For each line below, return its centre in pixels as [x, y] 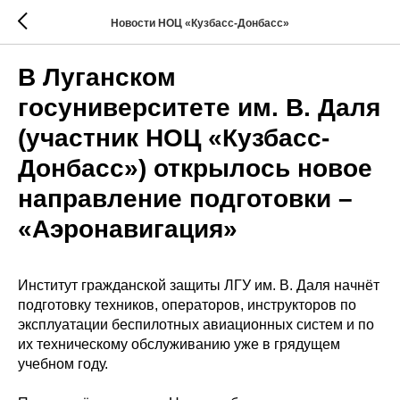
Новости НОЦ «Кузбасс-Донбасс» [200, 23]
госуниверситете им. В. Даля [199, 108]
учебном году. [63, 364]
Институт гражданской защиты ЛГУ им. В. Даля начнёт [199, 285]
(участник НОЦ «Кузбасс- [174, 138]
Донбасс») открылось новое [195, 168]
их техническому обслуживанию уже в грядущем [179, 344]
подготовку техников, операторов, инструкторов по [187, 305]
